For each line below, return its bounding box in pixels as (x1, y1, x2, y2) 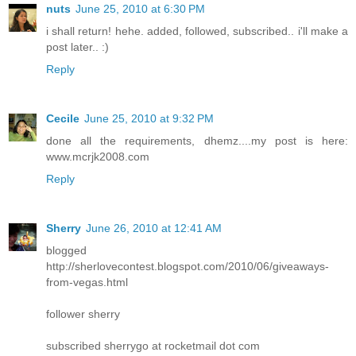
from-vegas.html (46, 276, 128, 289)
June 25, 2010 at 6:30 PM (75, 2, 205, 16)
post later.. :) (46, 41, 109, 54)
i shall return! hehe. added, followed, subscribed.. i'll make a (46, 25, 348, 38)
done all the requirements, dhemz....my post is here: (46, 134, 348, 148)
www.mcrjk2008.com (46, 150, 149, 164)
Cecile (46, 112, 79, 126)
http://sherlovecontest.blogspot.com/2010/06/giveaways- (46, 260, 329, 273)
